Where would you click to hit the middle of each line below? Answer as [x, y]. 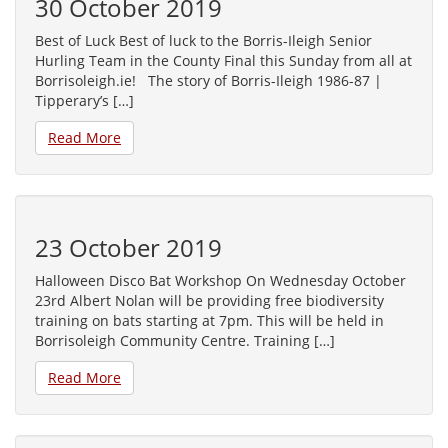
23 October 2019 [128, 247]
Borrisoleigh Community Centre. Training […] [185, 340]
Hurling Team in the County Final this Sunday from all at [223, 60]
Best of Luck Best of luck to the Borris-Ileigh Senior [203, 40]
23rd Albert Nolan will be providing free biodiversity [209, 300]
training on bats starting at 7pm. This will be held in [209, 320]
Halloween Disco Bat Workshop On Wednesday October [220, 280]
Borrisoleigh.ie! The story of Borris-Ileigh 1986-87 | [208, 80]
